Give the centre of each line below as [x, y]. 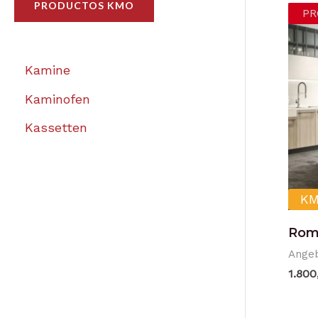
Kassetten [56, 128]
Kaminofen [57, 99]
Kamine [48, 70]
